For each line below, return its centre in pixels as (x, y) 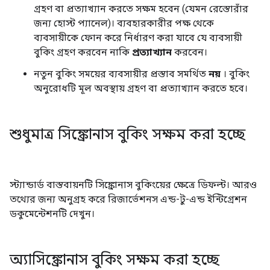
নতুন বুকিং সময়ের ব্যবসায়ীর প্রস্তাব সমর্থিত (121, 74)
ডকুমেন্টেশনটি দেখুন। (52, 214)
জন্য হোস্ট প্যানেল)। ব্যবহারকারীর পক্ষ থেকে (124, 23)
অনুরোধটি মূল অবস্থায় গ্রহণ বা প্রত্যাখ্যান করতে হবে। (141, 88)
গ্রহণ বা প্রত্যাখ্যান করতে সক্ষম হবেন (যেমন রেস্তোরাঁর (141, 9)
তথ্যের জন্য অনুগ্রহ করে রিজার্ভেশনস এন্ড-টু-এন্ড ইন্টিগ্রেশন (128, 199)
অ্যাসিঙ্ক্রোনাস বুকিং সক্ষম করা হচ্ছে (115, 260)
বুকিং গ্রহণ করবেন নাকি (83, 52)
